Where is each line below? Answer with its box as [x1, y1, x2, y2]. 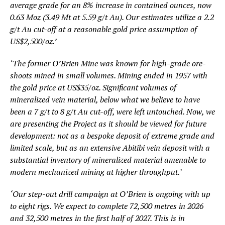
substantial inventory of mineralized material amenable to [10, 154, 206, 165]
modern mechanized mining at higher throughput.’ [10, 166, 182, 177]
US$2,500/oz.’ [10, 35, 57, 47]
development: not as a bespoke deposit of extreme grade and [10, 130, 214, 141]
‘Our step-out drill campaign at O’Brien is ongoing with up [10, 188, 210, 199]
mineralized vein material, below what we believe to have [10, 93, 200, 105]
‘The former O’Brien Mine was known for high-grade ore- [10, 57, 206, 69]
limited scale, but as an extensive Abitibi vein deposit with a [10, 142, 210, 153]
